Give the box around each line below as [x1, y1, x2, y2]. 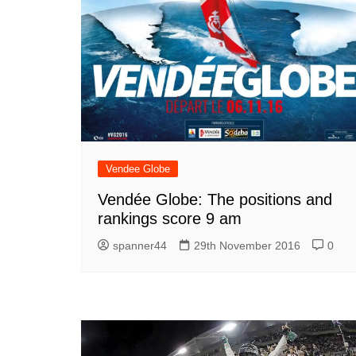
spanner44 [113, 239, 167, 253]
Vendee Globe [106, 163, 170, 176]
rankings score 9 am [98, 210, 242, 228]
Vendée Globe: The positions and [98, 191, 332, 209]
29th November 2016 [194, 239, 300, 253]
